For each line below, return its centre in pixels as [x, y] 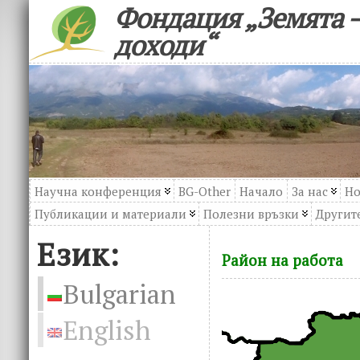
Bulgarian [120, 294]
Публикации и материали [110, 214]
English [107, 330]
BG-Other [205, 191]
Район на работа [282, 260]
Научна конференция [98, 191]
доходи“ [164, 45]
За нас [310, 191]
